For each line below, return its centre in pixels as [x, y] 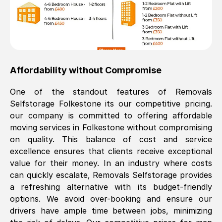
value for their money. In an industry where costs [111, 163]
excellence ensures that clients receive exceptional [111, 151]
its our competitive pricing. [157, 104]
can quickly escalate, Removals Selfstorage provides [111, 175]
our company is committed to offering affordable [111, 115]
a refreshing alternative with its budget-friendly [111, 187]
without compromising [168, 127]
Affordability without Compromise [86, 70]
